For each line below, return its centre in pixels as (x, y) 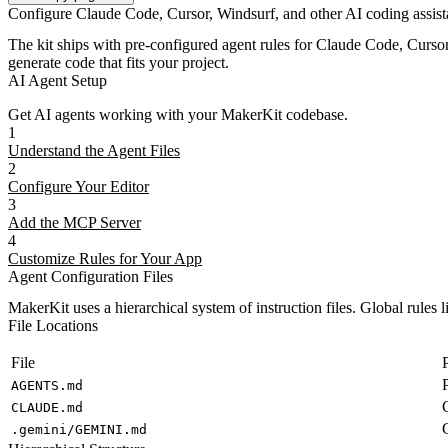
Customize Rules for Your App (105, 259)
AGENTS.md (47, 386)
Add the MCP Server (74, 223)
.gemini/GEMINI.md (79, 430)
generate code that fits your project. (118, 63)
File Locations (53, 326)
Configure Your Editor (78, 187)
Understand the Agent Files (94, 151)
